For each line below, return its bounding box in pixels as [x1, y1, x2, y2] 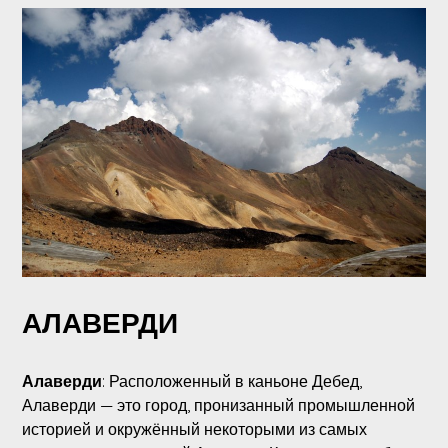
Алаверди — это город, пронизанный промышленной [21, 395, 415, 416]
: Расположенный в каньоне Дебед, [101, 371, 362, 392]
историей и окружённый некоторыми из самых [21, 419, 367, 440]
